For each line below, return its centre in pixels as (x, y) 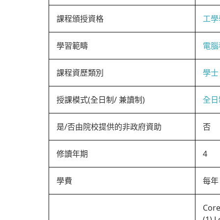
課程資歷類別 (80, 73)
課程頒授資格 (80, 19)
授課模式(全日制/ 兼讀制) (101, 100)
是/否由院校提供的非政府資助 (109, 127)
